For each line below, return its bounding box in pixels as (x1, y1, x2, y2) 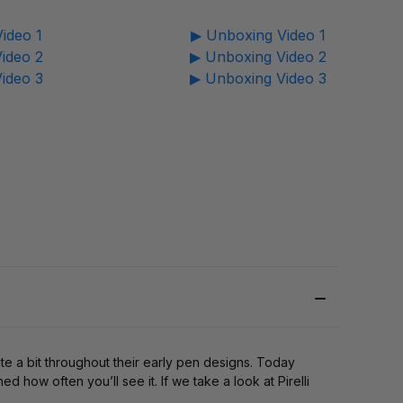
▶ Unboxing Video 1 (191, 26, 327, 45)
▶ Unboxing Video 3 (190, 69, 327, 88)
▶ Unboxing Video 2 (190, 48, 327, 67)
